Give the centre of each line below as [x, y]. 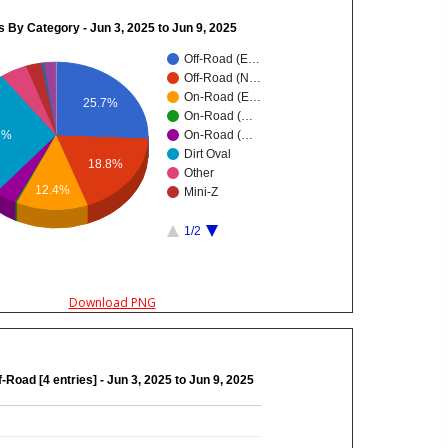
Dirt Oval [208, 154]
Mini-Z [201, 192]
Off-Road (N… [223, 78]
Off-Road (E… [222, 59]
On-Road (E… [223, 97]
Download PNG [112, 303]
